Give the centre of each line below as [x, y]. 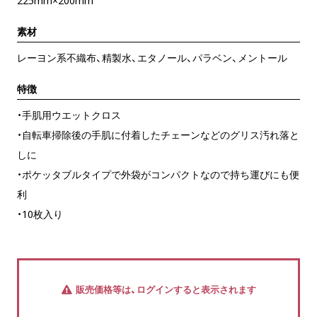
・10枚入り [40, 214]
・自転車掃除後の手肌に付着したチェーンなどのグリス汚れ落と [158, 135]
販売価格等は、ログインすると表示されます [166, 290]
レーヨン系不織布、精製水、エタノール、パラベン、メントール [152, 58]
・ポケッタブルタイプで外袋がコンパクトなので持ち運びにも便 [158, 175]
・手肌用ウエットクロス [69, 115]
